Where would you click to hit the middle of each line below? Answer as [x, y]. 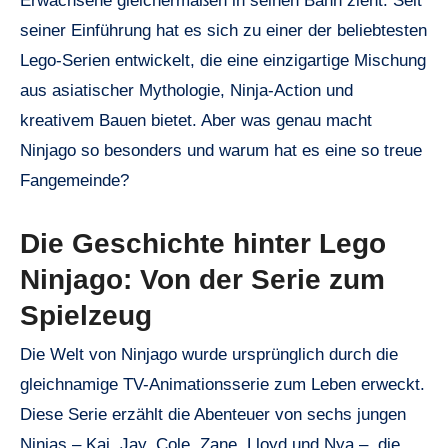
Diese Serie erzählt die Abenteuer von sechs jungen [213, 415]
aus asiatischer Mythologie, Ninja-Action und [186, 90]
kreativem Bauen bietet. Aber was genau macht [196, 120]
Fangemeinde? [74, 180]
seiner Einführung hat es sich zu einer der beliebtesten [223, 30]
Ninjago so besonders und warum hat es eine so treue [221, 150]
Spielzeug [86, 315]
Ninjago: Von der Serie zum [202, 279]
